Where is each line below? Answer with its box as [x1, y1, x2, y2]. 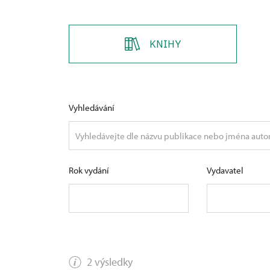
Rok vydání [69, 165, 109, 176]
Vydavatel [207, 165, 244, 176]
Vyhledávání [69, 102, 115, 113]
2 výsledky [84, 254, 133, 269]
